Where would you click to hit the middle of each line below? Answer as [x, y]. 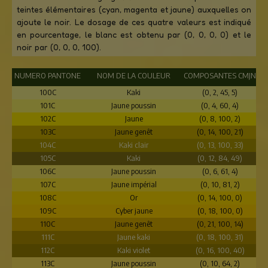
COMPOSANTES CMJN [220, 75]
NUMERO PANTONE [48, 75]
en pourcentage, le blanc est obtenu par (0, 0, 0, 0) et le [134, 34]
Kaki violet [134, 250]
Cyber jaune [134, 211]
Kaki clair [134, 145]
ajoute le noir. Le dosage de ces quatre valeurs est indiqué [134, 22]
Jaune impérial [134, 184]
